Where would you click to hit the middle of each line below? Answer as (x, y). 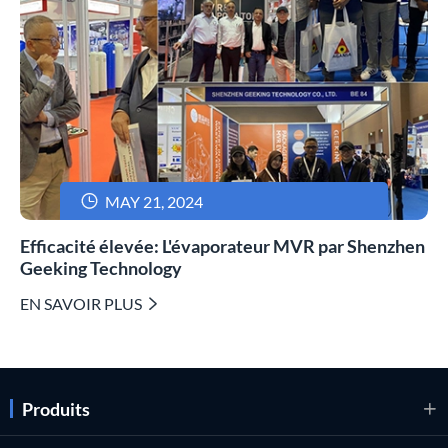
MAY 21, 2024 (152, 201)
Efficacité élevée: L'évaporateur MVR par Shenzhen (222, 245)
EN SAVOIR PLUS (82, 303)
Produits (56, 408)
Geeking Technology (101, 267)
